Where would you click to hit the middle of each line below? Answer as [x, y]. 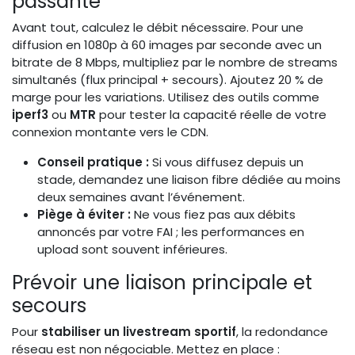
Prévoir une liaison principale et [162, 282]
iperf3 [30, 114]
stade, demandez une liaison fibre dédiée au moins [189, 179]
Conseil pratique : [93, 162]
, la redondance [282, 331]
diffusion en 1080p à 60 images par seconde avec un [167, 44]
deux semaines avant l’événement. [141, 197]
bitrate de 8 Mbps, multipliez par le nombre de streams [175, 62]
